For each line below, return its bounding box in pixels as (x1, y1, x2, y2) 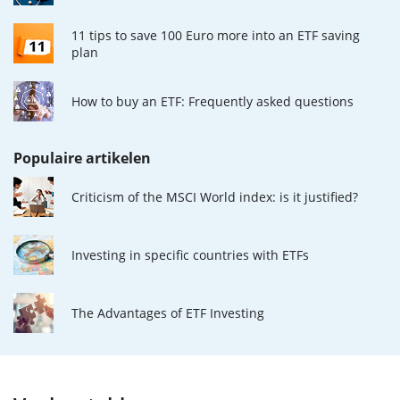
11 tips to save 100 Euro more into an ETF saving (71, 26, 360, 44)
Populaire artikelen (13, 148, 151, 169)
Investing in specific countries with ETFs (71, 246, 309, 264)
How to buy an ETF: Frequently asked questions (71, 93, 354, 111)
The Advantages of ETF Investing (71, 304, 264, 322)
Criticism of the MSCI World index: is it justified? (71, 188, 358, 206)
